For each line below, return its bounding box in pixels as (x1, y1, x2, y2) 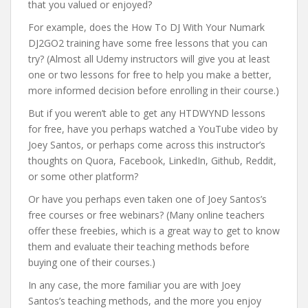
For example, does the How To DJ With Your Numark (28, 21, 265, 34)
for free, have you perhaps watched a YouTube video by (28, 122, 278, 135)
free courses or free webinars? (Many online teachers (28, 208, 265, 221)
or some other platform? (28, 170, 138, 183)
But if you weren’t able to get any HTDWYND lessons (28, 107, 265, 120)
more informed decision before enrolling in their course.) (28, 84, 279, 97)
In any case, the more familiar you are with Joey (28, 278, 241, 291)
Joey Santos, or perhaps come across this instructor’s (28, 138, 265, 151)
